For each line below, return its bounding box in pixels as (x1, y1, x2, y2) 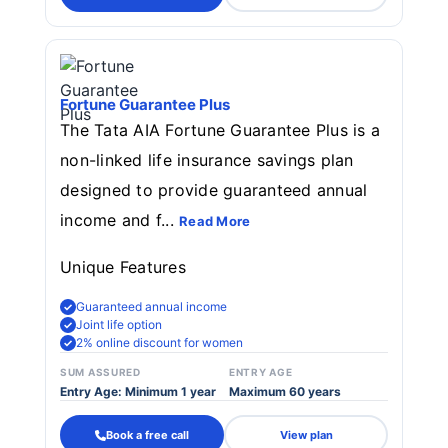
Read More (179, 213, 251, 229)
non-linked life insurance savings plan (60, 150, 354, 170)
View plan (279, 427, 333, 442)
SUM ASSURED (60, 366, 141, 378)
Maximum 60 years (229, 384, 341, 399)
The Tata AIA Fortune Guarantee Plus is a (60, 120, 381, 140)
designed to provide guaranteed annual (60, 180, 368, 200)
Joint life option (76, 317, 162, 332)
